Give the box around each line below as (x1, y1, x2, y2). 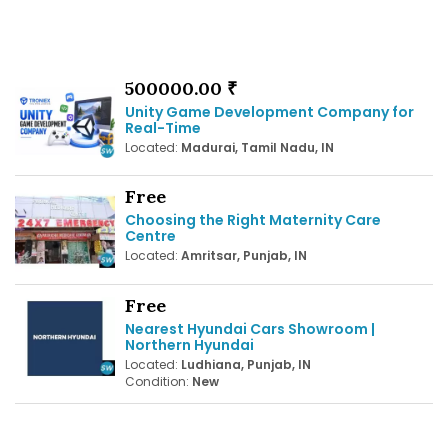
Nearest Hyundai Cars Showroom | (125, 318, 375, 339)
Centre (125, 226, 176, 247)
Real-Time (125, 118, 201, 138)
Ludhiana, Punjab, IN (181, 355, 311, 373)
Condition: (125, 372, 192, 390)
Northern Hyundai (125, 334, 254, 355)
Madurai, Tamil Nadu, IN (181, 139, 334, 156)
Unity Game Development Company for (125, 102, 414, 122)
